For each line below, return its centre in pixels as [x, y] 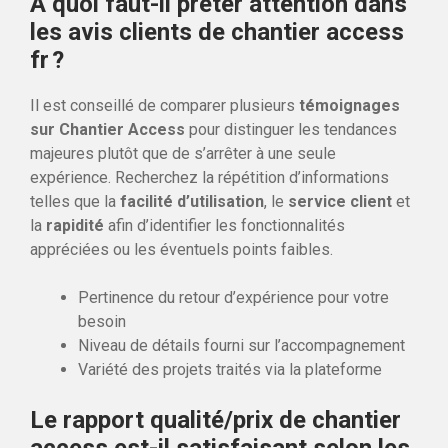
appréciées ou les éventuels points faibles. [181, 249]
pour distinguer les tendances [291, 129]
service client [340, 201]
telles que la [75, 201]
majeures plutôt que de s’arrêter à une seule [183, 153]
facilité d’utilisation [192, 201]
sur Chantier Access [107, 129]
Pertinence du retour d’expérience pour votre [233, 297]
